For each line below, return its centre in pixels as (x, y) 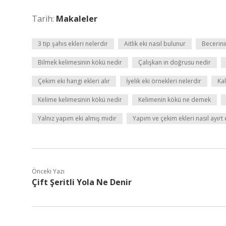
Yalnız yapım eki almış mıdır (77, 118)
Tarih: (44, 19)
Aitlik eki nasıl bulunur (155, 44)
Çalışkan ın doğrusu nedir (175, 62)
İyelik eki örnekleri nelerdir (164, 81)
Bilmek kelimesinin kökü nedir (80, 62)
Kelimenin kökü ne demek (175, 100)
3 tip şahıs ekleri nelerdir (73, 44)
